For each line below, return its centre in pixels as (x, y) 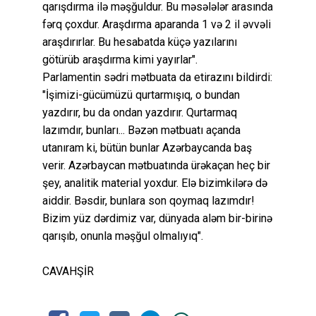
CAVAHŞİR (68, 271)
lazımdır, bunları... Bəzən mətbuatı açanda (141, 130)
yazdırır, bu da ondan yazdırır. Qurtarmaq (140, 112)
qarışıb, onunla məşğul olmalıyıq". (123, 236)
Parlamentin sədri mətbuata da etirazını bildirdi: (157, 77)
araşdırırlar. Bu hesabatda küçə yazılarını (140, 42)
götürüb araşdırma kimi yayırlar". (120, 59)
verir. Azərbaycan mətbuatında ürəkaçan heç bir (156, 165)
